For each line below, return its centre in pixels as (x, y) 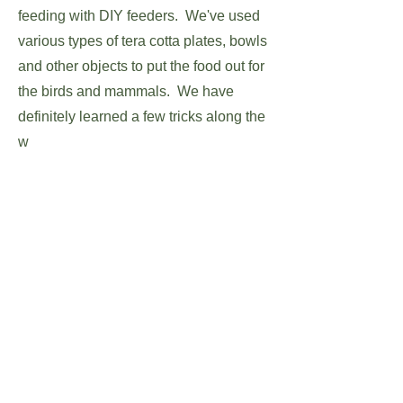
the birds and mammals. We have (126, 91)
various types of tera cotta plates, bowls (143, 41)
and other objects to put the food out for (141, 66)
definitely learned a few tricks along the (142, 116)
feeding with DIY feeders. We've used (139, 16)
